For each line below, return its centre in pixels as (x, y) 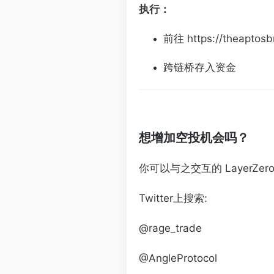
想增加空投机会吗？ (194, 138)
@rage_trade (170, 228)
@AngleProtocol (178, 258)
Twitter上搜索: (173, 198)
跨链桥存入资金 (200, 67)
